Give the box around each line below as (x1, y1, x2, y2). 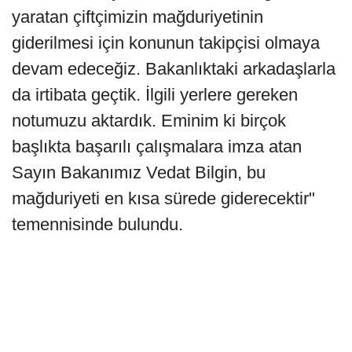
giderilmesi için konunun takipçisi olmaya (12, 33, 320, 53)
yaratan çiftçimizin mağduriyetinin (12, 7, 263, 27)
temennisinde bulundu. (12, 214, 183, 235)
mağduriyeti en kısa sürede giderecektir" (12, 189, 315, 209)
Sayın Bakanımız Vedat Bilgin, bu (12, 163, 266, 183)
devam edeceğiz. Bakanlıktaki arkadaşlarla (12, 59, 335, 79)
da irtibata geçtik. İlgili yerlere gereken (12, 85, 298, 105)
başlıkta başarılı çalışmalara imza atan (12, 137, 302, 157)
